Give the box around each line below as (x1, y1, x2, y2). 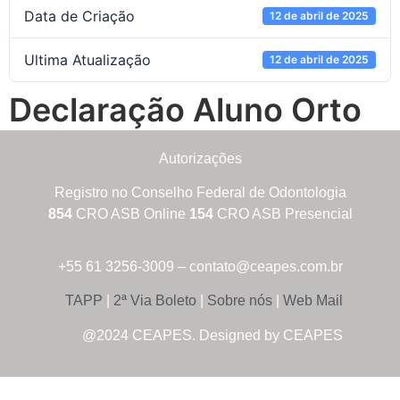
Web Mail (279, 293, 343, 309)
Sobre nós (203, 293, 272, 309)
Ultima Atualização (24, 51, 151, 69)
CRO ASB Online (71, 206, 189, 222)
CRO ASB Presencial (212, 206, 353, 222)
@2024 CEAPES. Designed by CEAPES (81, 327, 343, 343)
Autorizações (158, 151, 242, 166)
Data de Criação (24, 7, 135, 25)
